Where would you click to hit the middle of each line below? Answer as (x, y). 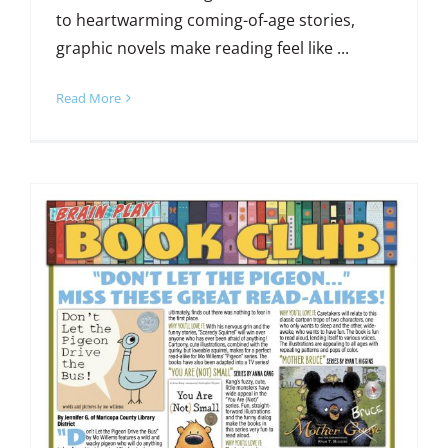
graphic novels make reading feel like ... (202, 48)
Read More (88, 98)
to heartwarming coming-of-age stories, (205, 20)
